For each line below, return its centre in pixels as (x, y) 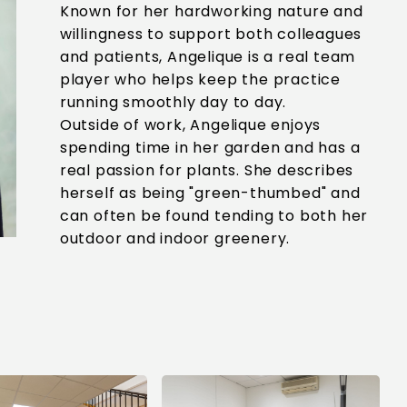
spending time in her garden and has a (210, 148)
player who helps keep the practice (200, 79)
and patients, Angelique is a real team (208, 57)
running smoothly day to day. (173, 102)
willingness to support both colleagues (211, 34)
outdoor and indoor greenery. (175, 238)
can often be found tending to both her (214, 216)
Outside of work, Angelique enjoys (190, 125)
